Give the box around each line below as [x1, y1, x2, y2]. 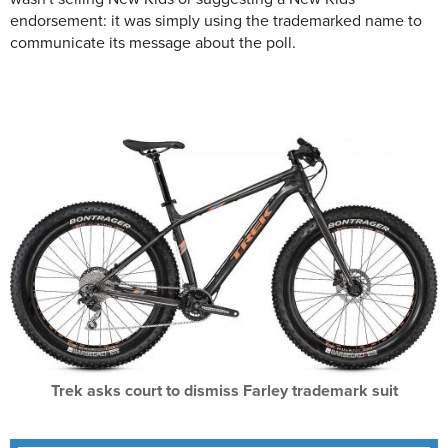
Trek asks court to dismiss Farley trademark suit [50, 380, 398, 401]
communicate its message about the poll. [10, 32, 296, 53]
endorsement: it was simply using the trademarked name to [10, 10, 422, 31]
